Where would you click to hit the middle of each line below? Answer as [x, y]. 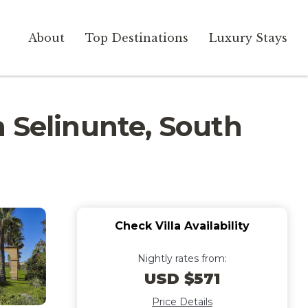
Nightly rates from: [182, 258]
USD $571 [182, 279]
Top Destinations [137, 38]
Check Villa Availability [182, 226]
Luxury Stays [248, 38]
